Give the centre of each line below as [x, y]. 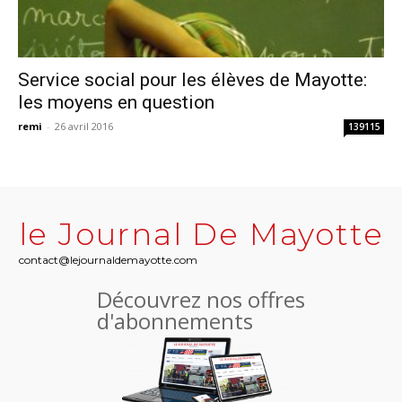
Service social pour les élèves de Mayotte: [192, 80]
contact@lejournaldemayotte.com [108, 260]
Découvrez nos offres [201, 300]
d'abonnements [175, 321]
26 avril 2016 [84, 127]
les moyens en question [116, 103]
